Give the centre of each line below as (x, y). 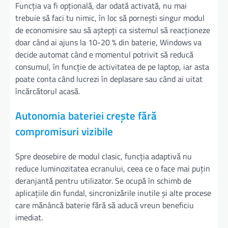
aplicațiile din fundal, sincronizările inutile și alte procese (113, 193)
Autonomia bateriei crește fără (86, 116)
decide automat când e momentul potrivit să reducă (104, 55)
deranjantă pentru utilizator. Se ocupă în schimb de (103, 180)
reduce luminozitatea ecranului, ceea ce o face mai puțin (113, 168)
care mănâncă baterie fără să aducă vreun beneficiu (105, 205)
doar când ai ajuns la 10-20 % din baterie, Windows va (108, 42)
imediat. (29, 217)
